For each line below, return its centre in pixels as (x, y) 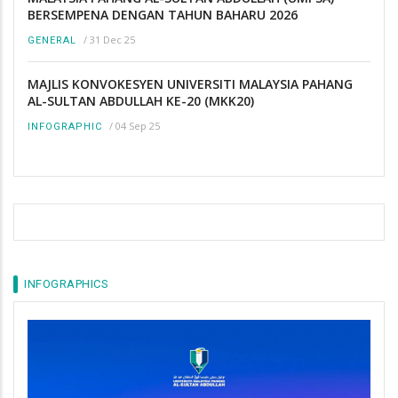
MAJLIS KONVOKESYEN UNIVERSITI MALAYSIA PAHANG (190, 84)
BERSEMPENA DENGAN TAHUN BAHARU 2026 (163, 15)
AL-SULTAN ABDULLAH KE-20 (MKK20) (141, 101)
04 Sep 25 (138, 126)
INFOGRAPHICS (66, 283)
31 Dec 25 (112, 40)
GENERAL (52, 41)
